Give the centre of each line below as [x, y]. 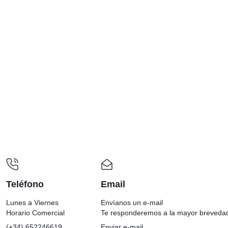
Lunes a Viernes [32, 202]
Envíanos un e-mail [132, 202]
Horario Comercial [35, 212]
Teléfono [25, 184]
